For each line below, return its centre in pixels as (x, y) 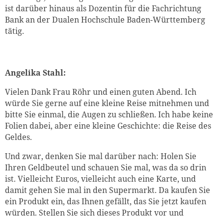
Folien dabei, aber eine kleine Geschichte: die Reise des (108, 126)
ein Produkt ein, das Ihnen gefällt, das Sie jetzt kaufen (106, 202)
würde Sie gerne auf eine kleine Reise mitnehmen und (107, 103)
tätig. (14, 31)
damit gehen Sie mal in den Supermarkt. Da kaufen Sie (108, 190)
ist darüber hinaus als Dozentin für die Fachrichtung (103, 9)
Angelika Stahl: (35, 73)
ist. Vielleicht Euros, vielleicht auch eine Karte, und (100, 179)
